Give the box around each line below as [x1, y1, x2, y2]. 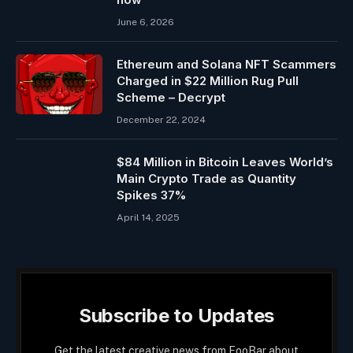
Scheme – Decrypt [117, 89, 225, 105]
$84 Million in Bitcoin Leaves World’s [117, 154, 333, 169]
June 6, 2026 [117, 16, 174, 28]
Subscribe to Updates [78, 303, 275, 327]
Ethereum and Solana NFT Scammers [117, 56, 336, 72]
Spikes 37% [117, 187, 186, 203]
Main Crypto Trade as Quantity [117, 170, 296, 186]
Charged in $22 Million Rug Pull [117, 72, 299, 88]
